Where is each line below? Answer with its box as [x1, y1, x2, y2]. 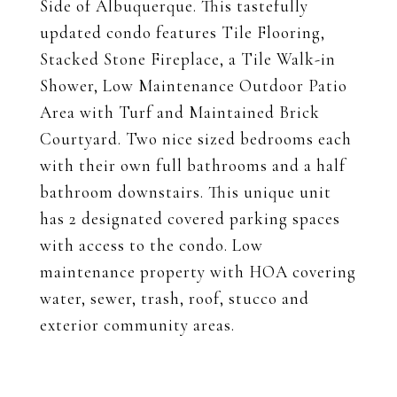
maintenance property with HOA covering [40, 261, 356, 282]
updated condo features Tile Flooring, [40, 22, 325, 43]
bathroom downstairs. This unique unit [40, 182, 331, 202]
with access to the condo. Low [40, 235, 263, 255]
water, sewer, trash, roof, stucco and [40, 288, 309, 308]
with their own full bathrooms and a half [40, 155, 346, 175]
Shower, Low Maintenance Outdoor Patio [40, 75, 347, 96]
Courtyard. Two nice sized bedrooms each [40, 128, 352, 149]
